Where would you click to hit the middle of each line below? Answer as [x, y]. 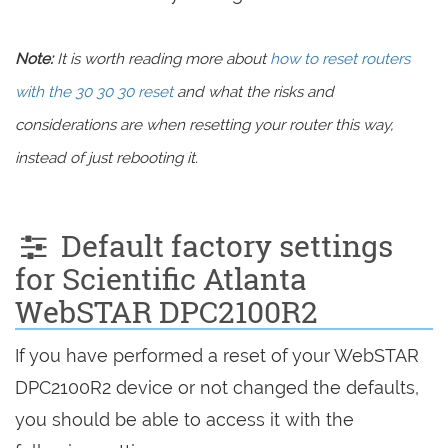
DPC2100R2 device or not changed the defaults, [217, 387]
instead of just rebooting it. [106, 158]
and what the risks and [253, 92]
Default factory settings [223, 245]
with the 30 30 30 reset [94, 92]
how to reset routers [340, 59]
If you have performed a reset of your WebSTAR [217, 355]
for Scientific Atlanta [161, 278]
